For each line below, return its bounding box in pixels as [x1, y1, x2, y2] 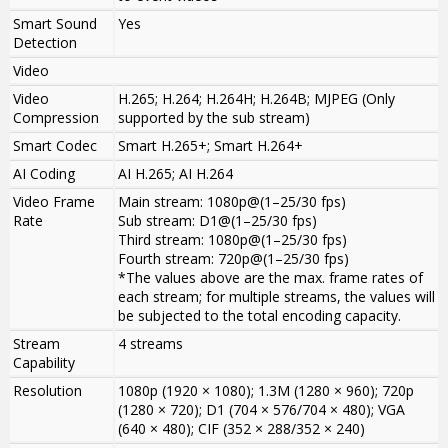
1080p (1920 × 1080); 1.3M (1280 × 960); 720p [118, 381, 414, 401]
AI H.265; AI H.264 [118, 164, 233, 184]
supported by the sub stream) [118, 108, 310, 128]
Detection [13, 33, 77, 53]
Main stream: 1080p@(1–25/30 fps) [118, 192, 346, 212]
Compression [13, 108, 99, 128]
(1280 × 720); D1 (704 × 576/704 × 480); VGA [118, 400, 405, 420]
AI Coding [13, 164, 75, 184]
